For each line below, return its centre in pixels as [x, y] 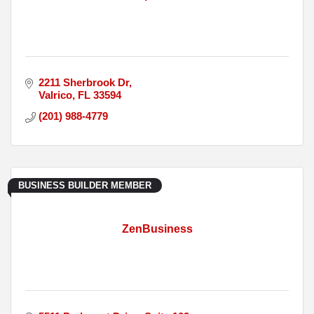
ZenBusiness [157, 229]
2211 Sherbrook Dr [83, 83]
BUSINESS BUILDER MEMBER [85, 186]
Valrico [55, 95]
